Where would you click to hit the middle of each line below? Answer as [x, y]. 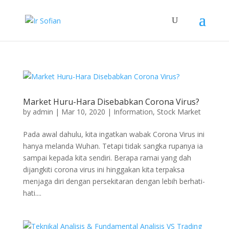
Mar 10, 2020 [83, 112]
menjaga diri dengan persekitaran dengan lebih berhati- [114, 181]
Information [133, 112]
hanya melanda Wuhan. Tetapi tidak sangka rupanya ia [113, 146]
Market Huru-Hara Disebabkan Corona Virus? [111, 102]
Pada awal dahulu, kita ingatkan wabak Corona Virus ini [113, 134]
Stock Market [179, 112]
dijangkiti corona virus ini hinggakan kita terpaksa [104, 169]
